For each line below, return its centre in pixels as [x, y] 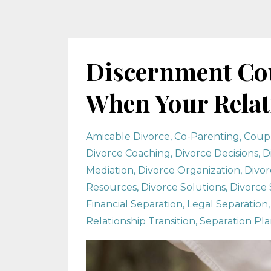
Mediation [110, 170]
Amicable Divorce [128, 136]
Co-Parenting [207, 136]
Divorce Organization [189, 170]
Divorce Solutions [183, 187]
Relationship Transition [141, 221]
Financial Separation [134, 204]
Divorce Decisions [217, 153]
